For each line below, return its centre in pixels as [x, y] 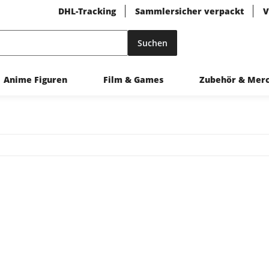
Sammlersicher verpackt [189, 11]
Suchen [152, 43]
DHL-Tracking [87, 11]
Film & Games [133, 80]
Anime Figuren [35, 80]
